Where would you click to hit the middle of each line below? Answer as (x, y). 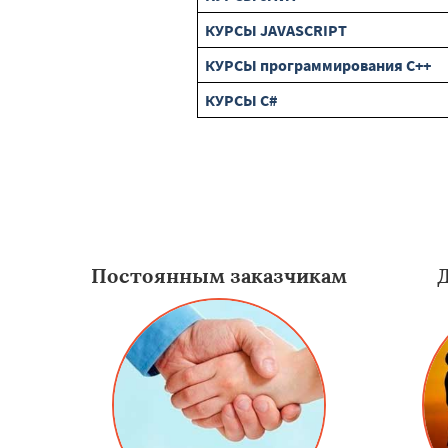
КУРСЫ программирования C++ (318, 65)
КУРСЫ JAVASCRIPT (276, 30)
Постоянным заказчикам (218, 275)
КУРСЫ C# (241, 100)
